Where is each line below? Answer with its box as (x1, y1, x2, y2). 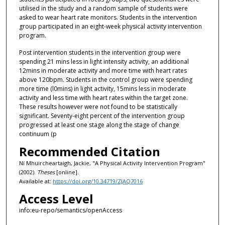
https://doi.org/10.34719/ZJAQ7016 (52, 177, 143, 185)
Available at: (19, 177, 53, 185)
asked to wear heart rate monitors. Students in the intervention (19, 13, 197, 22)
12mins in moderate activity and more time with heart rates (19, 66, 187, 75)
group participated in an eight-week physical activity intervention (19, 22, 202, 31)
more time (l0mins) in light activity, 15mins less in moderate (19, 84, 186, 93)
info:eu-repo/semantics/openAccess (19, 205, 122, 214)
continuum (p (19, 129, 57, 138)
